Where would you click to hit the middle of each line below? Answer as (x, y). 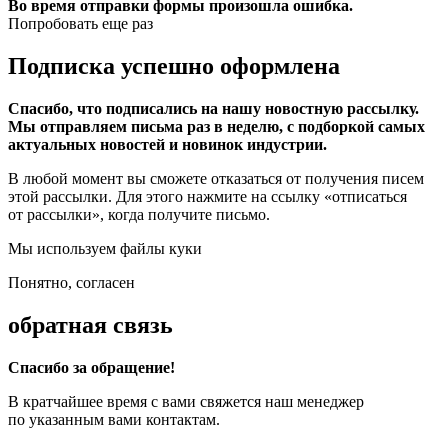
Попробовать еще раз (80, 24)
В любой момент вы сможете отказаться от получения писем (216, 179)
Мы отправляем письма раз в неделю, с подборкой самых (216, 127)
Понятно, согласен (71, 283)
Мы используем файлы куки (105, 249)
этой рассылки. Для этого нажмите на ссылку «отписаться (207, 197)
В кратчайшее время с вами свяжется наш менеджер (186, 401)
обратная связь (90, 325)
